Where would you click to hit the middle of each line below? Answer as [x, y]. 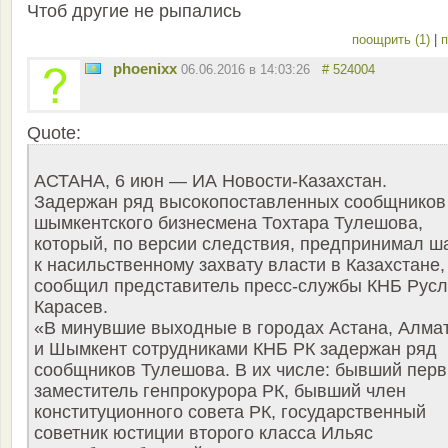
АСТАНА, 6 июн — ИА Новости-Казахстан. [210, 181]
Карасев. [71, 307]
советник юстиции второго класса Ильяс [203, 433]
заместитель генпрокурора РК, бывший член [220, 391]
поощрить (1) [393, 40]
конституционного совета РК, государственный [230, 412]
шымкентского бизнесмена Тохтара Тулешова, [228, 223]
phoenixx [145, 69]
